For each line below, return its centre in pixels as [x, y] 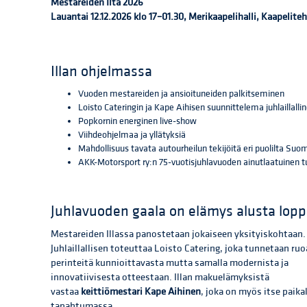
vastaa [66, 292]
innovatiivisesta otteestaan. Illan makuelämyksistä [160, 278]
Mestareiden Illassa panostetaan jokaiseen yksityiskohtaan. [178, 234]
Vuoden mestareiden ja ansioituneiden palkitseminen [181, 94]
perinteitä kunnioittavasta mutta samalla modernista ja [170, 263]
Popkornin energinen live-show [137, 122]
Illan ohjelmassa [101, 72]
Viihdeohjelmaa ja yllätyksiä [132, 135]
